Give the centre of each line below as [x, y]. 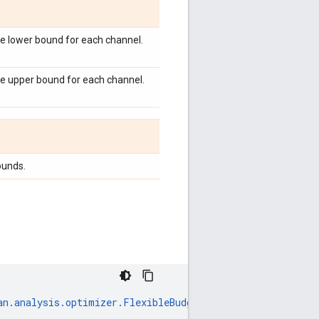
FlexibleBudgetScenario [186, 302]
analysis [37, 302]
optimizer [91, 302]
